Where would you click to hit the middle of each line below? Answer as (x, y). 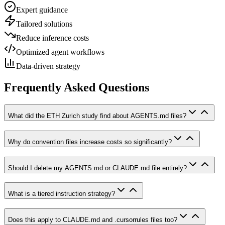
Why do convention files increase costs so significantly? (90, 142)
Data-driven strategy (48, 66)
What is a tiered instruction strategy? (62, 194)
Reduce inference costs (52, 38)
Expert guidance (42, 10)
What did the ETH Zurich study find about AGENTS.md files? (97, 116)
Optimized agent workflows (60, 52)
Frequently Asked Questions (77, 88)
